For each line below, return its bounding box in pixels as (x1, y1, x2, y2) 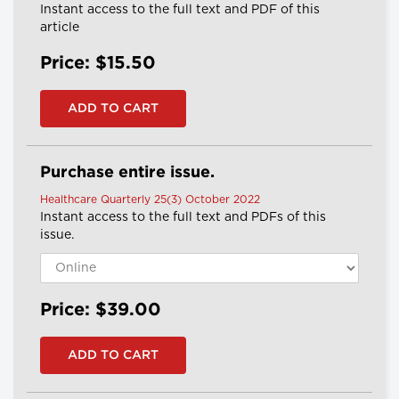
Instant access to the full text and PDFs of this (40, 211, 326, 224)
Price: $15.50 (40, 55, 156, 72)
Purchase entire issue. (40, 166, 215, 181)
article (40, 21, 79, 35)
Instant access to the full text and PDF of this (40, 4, 320, 17)
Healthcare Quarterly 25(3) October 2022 (40, 194, 260, 206)
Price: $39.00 (40, 302, 161, 319)
